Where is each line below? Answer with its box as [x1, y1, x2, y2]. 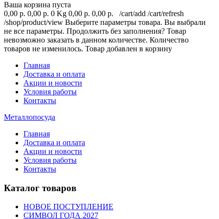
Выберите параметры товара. [65, 18, 162, 26]
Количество [150, 36, 189, 44]
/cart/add [119, 9, 146, 18]
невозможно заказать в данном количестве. [4, 36, 148, 44]
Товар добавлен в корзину [85, 44, 172, 53]
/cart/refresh [148, 9, 184, 18]
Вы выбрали [164, 18, 206, 26]
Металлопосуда [4, 113, 55, 121]
